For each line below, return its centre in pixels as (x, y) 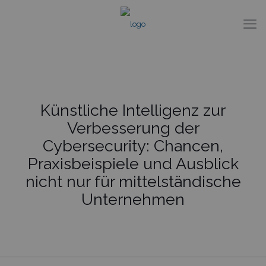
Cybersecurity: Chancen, (133, 146)
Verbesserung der (133, 128)
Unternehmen (133, 199)
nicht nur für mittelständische (133, 181)
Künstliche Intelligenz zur (133, 110)
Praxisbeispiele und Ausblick (133, 164)
